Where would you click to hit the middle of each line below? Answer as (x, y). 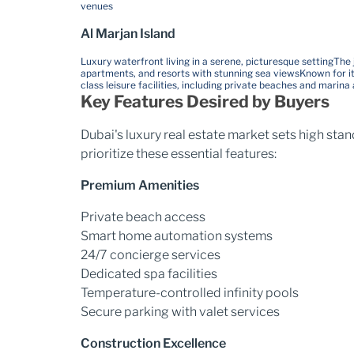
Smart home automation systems (177, 236)
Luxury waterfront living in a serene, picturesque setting (207, 61)
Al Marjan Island (128, 34)
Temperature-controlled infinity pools (190, 293)
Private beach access (143, 217)
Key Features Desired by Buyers (205, 102)
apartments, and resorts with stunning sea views (190, 73)
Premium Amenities (140, 185)
